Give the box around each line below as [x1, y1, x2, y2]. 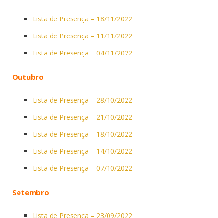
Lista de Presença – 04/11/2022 [33, 48, 132, 57]
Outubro [12, 72, 44, 82]
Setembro [12, 187, 49, 197]
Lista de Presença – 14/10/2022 [33, 146, 132, 156]
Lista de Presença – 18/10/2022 [33, 129, 132, 139]
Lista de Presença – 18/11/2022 [33, 14, 132, 23]
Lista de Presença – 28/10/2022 [33, 95, 132, 105]
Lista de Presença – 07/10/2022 [33, 163, 132, 173]
